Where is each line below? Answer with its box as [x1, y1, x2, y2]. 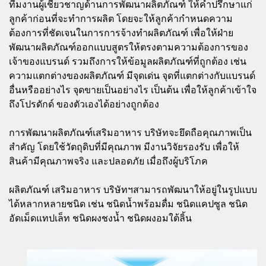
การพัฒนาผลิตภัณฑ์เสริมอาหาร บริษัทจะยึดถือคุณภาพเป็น [9, 128, 252, 138]
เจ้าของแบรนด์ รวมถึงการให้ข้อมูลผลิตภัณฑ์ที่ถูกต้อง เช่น [9, 56, 246, 67]
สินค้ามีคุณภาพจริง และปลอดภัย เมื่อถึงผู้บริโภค [9, 156, 208, 167]
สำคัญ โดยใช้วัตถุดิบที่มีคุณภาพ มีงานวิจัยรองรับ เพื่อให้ [9, 142, 239, 153]
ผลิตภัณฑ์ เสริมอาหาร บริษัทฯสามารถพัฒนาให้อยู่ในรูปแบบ [9, 185, 257, 195]
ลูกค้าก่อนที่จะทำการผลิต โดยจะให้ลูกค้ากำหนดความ [9, 14, 233, 24]
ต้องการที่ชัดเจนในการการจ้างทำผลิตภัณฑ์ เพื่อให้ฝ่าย [9, 28, 233, 39]
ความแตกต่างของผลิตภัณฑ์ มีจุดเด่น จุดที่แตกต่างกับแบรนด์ [9, 71, 255, 81]
